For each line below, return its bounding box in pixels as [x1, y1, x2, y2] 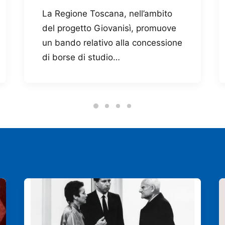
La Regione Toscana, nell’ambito [42, 9, 172, 19]
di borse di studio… [42, 52, 120, 63]
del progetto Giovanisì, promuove [42, 23, 176, 34]
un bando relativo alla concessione [42, 38, 182, 48]
